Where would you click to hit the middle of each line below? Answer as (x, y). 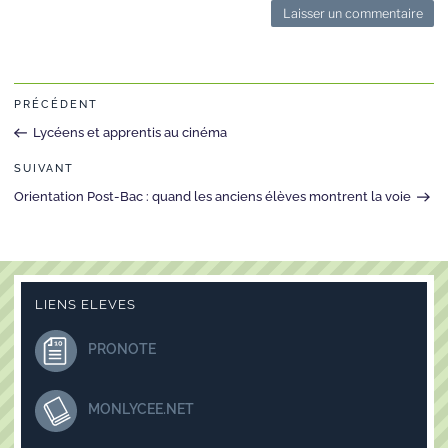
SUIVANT (44, 169)
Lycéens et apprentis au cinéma (129, 133)
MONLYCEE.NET (141, 409)
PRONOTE (122, 349)
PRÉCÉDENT (56, 105)
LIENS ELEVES (85, 305)
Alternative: (54, 43)
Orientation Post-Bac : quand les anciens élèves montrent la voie (212, 197)
